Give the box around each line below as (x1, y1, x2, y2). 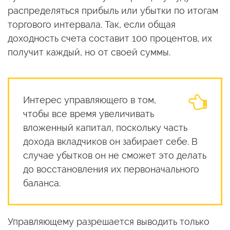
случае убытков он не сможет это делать (23, 149, 206, 161)
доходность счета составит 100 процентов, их (8, 32, 212, 44)
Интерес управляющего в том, (23, 94, 156, 105)
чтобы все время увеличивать (23, 108, 154, 119)
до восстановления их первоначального (23, 163, 199, 175)
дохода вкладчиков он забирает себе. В (23, 136, 198, 147)
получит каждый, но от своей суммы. (8, 46, 170, 57)
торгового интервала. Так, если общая (8, 18, 176, 30)
